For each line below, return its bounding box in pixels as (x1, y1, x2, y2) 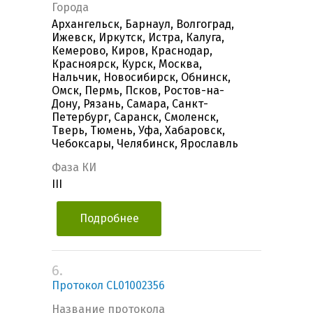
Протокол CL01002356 (52, 279, 165, 293)
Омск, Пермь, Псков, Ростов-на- (52, 84, 224, 98)
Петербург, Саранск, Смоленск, (52, 110, 219, 124)
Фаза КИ (52, 161, 96, 175)
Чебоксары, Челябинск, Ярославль (52, 137, 238, 151)
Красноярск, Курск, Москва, (52, 57, 202, 71)
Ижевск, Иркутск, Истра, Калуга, (52, 31, 224, 45)
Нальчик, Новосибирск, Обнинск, (52, 71, 231, 85)
